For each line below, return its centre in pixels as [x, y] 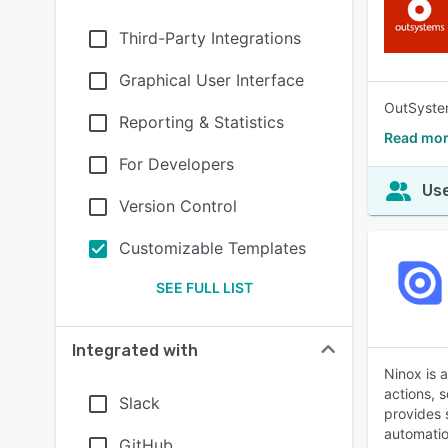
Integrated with [135, 350]
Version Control [178, 206]
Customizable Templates [212, 248]
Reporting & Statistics [201, 122]
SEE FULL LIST [204, 287]
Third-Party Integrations [210, 38]
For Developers [176, 164]
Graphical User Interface [211, 80]
